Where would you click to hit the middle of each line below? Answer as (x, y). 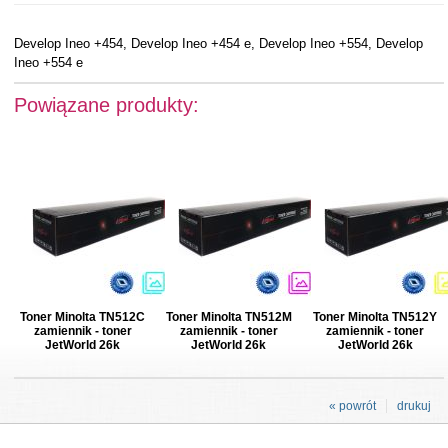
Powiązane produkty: (106, 104)
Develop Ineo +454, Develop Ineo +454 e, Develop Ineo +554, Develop (218, 43)
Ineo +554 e (48, 62)
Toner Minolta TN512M (228, 316)
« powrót (352, 405)
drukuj (414, 405)
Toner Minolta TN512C (83, 316)
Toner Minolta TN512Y (375, 316)
